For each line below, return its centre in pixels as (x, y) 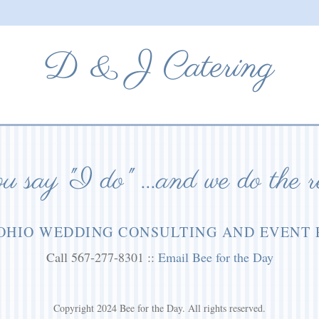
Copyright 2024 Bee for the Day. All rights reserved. (159, 308)
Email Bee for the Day (215, 257)
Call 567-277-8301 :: (102, 257)
